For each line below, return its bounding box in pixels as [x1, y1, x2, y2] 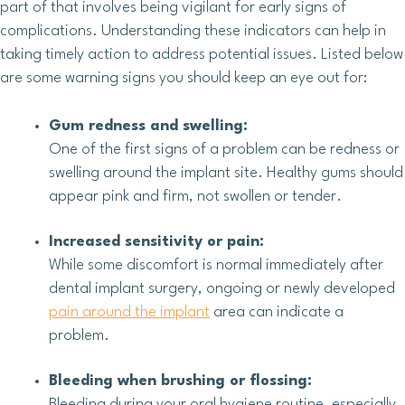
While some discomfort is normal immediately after [49, 258, 383, 274]
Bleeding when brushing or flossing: [49, 373, 312, 390]
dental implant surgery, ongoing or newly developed [49, 281, 395, 297]
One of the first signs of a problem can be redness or [49, 142, 400, 158]
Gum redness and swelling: [49, 118, 248, 135]
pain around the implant [49, 305, 210, 321]
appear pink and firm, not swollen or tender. [49, 189, 342, 205]
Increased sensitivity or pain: [49, 234, 264, 250]
